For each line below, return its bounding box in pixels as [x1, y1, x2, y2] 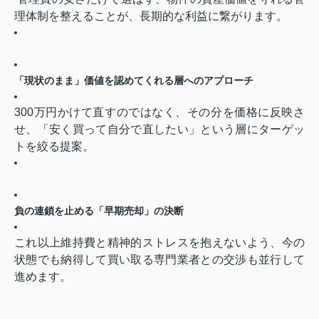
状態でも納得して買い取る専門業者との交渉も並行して [14, 253, 305, 266]
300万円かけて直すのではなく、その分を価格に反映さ [14, 106, 305, 119]
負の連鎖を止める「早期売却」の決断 [14, 205, 184, 217]
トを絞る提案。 [14, 140, 94, 153]
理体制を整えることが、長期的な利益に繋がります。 [14, 10, 288, 23]
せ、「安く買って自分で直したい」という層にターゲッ [14, 123, 305, 136]
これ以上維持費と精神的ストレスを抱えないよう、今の [14, 236, 305, 249]
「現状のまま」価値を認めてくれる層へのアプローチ [14, 75, 253, 87]
